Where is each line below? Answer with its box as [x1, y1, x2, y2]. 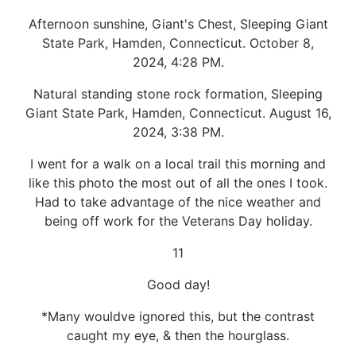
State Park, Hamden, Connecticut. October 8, [42, 34, 314, 51]
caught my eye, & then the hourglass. [67, 327, 289, 343]
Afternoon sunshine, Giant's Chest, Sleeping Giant [28, 15, 328, 32]
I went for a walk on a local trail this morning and [30, 155, 326, 172]
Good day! [146, 276, 210, 292]
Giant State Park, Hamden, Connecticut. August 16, [25, 104, 331, 121]
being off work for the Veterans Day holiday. [44, 212, 312, 229]
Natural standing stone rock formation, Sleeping [33, 85, 323, 102]
